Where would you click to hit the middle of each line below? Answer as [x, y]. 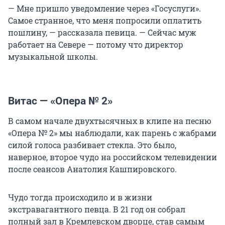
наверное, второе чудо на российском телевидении [113, 157]
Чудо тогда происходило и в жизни [80, 197]
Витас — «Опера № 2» [60, 101]
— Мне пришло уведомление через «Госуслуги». [104, 9]
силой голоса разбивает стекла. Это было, [92, 145]
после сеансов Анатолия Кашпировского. [92, 169]
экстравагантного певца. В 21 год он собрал [97, 209]
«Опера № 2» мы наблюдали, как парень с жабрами [112, 133]
